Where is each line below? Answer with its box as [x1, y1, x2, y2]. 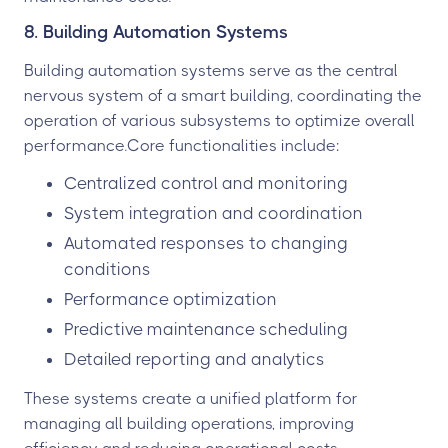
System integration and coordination [64, 202, 363, 223]
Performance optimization [64, 288, 277, 309]
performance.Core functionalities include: [24, 135, 339, 155]
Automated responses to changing [64, 232, 348, 253]
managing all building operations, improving [24, 413, 354, 433]
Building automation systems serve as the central [24, 60, 398, 80]
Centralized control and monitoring [64, 172, 348, 193]
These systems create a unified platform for [24, 388, 358, 408]
